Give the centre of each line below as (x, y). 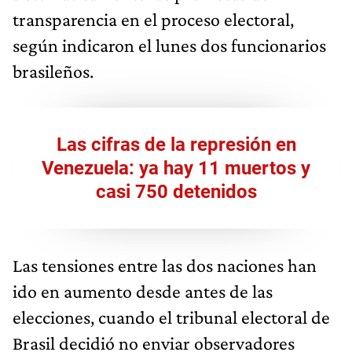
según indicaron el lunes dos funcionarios (169, 45)
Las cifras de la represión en (176, 144)
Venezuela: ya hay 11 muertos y (176, 168)
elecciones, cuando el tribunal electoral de (171, 317)
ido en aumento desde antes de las (143, 291)
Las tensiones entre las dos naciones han (165, 265)
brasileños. (53, 71)
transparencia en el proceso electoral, (153, 19)
